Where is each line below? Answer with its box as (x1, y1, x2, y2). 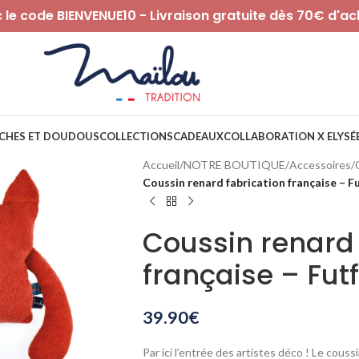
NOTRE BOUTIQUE (183, 158, 285, 171)
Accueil (142, 158, 179, 171)
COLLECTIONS (99, 130, 173, 143)
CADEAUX (172, 130, 224, 143)
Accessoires (288, 158, 351, 171)
